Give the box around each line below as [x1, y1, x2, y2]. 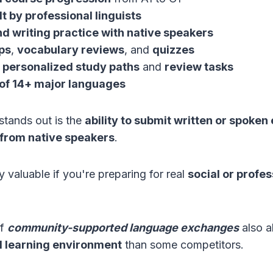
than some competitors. [122, 238, 244, 252]
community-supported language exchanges [7, 221, 239, 235]
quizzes [152, 43, 194, 57]
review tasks [165, 60, 233, 74]
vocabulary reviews [17, 43, 124, 57]
